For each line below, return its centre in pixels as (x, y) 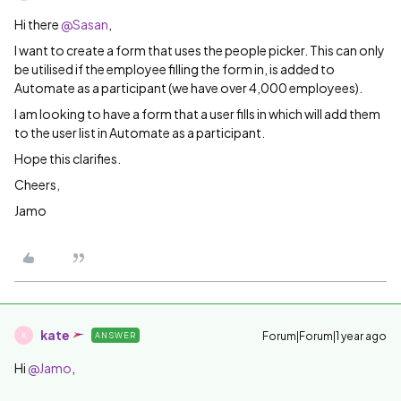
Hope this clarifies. (68, 159)
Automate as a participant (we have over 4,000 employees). (188, 88)
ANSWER (115, 336)
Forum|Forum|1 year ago (324, 337)
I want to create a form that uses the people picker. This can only (200, 51)
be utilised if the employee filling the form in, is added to (175, 69)
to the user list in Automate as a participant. (140, 133)
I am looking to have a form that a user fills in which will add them (197, 114)
